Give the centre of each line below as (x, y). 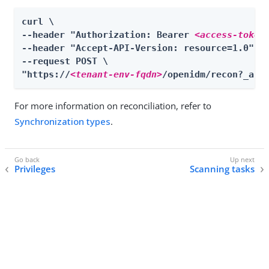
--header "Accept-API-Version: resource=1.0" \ (143, 48)
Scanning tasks (222, 169)
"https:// (46, 74)
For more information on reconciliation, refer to (113, 106)
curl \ (38, 22)
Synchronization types (62, 121)
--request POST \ (65, 61)
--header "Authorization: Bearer (108, 35)
